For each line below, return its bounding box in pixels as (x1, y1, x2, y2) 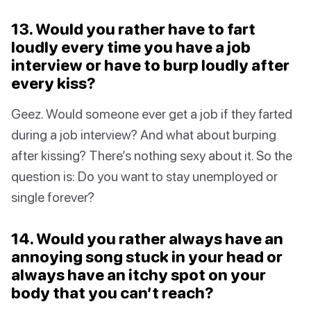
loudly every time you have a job (11, 37, 251, 57)
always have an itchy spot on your (11, 265, 266, 285)
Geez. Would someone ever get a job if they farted (11, 106, 292, 122)
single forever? (11, 189, 94, 205)
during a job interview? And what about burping (11, 126, 276, 143)
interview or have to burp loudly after (11, 56, 289, 75)
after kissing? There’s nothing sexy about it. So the (11, 147, 292, 164)
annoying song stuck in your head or (11, 247, 283, 267)
